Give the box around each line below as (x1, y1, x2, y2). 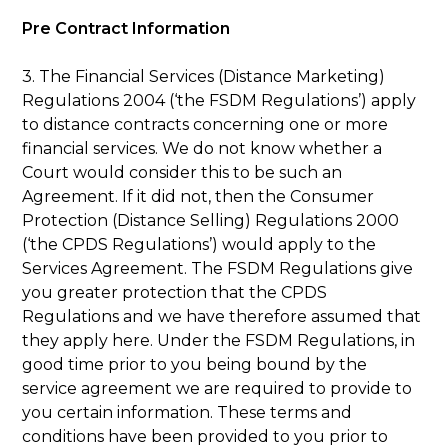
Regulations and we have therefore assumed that (22, 306, 422, 326)
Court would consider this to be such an (22, 162, 343, 182)
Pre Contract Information (22, 18, 231, 38)
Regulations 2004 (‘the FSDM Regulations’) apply (22, 90, 417, 110)
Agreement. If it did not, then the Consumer (22, 186, 375, 206)
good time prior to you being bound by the (22, 354, 368, 374)
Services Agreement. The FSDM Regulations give (22, 258, 414, 278)
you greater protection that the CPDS (22, 282, 328, 302)
